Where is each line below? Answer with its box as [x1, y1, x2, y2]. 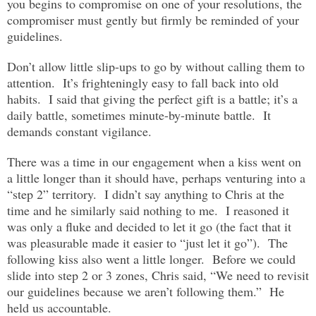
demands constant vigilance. [7, 122, 152, 140]
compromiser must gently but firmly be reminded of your [7, 11, 299, 28]
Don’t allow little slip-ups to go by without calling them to [7, 57, 305, 75]
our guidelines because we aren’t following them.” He [7, 282, 284, 300]
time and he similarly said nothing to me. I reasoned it [7, 201, 289, 219]
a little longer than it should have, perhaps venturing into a [7, 169, 305, 186]
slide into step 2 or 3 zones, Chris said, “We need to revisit [7, 266, 309, 284]
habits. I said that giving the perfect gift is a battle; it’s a [7, 90, 298, 107]
